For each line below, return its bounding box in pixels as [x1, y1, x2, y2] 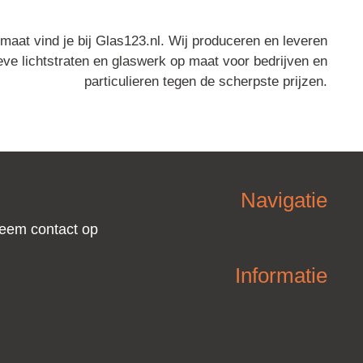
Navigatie [240, 188, 327, 213]
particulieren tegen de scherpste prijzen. [84, 74, 327, 90]
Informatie [234, 263, 327, 288]
